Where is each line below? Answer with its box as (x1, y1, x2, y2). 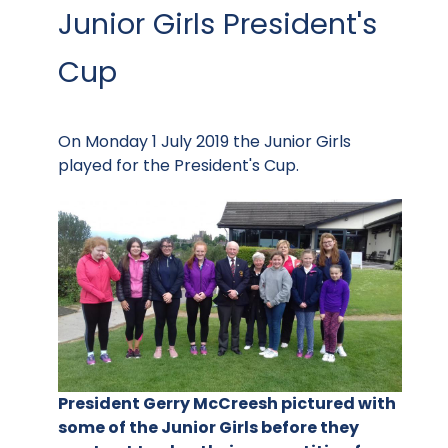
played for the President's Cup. (58, 154, 299, 177)
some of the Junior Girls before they (58, 416, 359, 440)
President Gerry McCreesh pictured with (58, 392, 396, 416)
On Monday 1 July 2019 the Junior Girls (58, 130, 351, 153)
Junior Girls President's (58, 4, 377, 44)
